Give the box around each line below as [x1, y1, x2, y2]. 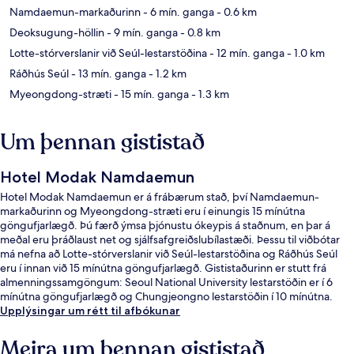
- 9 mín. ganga [104, 25, 178, 40]
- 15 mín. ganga [111, 87, 189, 102]
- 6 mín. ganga [141, 5, 214, 20]
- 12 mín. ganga [207, 46, 284, 61]
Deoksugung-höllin [9, 25, 104, 40]
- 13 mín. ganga [69, 66, 146, 81]
